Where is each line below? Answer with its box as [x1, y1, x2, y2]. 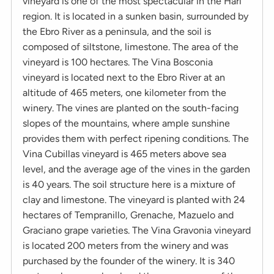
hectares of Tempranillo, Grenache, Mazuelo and [23, 209, 234, 221]
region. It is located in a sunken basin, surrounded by [23, 10, 248, 22]
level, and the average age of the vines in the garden [23, 163, 250, 175]
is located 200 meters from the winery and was [23, 239, 228, 251]
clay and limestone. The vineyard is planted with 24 [23, 193, 245, 206]
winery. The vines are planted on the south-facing [23, 102, 239, 114]
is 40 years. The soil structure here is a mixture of [23, 178, 235, 190]
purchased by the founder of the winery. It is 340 [23, 254, 235, 267]
